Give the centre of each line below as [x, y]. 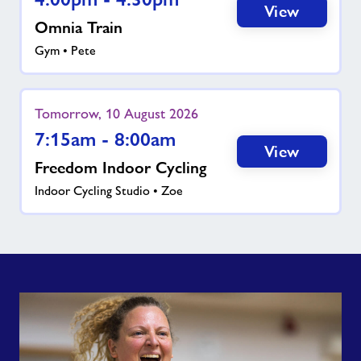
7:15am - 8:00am [105, 139]
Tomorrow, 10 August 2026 [116, 113]
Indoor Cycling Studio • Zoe [108, 190]
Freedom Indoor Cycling [120, 167]
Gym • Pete [65, 50]
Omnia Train [78, 27]
